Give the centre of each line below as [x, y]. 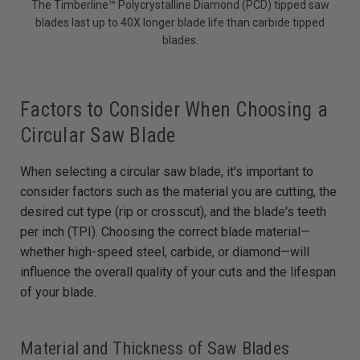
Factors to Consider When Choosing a [174, 109]
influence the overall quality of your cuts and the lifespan [178, 272]
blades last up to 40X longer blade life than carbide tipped [180, 22]
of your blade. [58, 292]
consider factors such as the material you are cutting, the [178, 191]
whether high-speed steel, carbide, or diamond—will [165, 252]
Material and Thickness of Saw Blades [155, 348]
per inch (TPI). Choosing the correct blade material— [165, 231]
